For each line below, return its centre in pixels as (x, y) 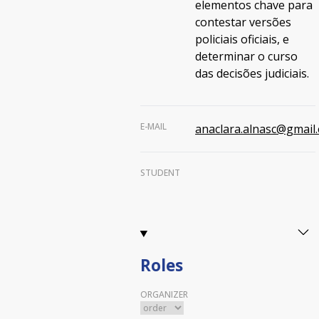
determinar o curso (247, 56)
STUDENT (160, 172)
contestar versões (244, 22)
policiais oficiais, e (242, 39)
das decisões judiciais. (255, 73)
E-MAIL (153, 126)
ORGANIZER (164, 294)
